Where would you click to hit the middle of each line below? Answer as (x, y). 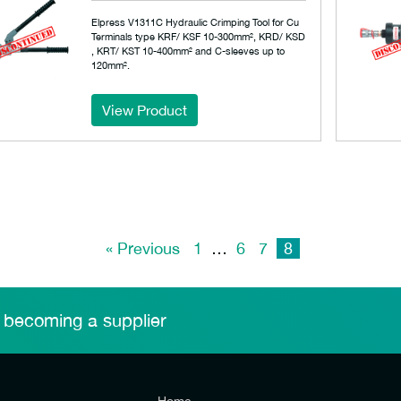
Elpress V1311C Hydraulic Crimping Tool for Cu (196, 22)
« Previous (143, 248)
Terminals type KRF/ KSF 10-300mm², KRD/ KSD (199, 36)
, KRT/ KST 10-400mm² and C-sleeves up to (188, 51)
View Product (145, 110)
